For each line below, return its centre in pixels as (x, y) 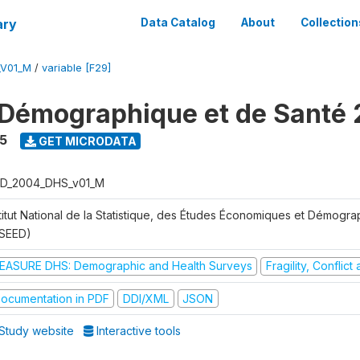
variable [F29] (76, 68)
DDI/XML (145, 298)
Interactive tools (137, 331)
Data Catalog (178, 22)
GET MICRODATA (86, 141)
